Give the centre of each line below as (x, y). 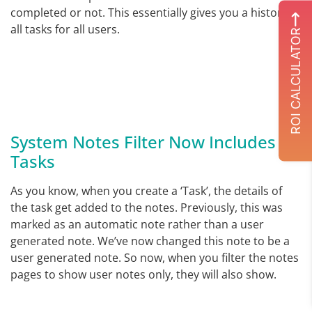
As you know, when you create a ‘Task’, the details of (146, 190)
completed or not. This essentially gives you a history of (156, 12)
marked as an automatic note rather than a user (137, 224)
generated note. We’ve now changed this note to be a (150, 241)
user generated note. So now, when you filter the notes (155, 257)
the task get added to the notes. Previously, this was (147, 207)
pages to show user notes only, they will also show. (145, 274)
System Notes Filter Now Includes (143, 141)
